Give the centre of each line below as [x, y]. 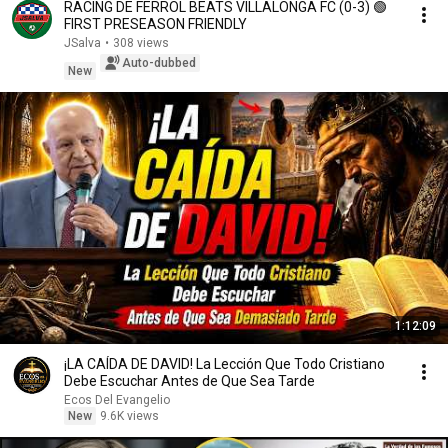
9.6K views [129, 416]
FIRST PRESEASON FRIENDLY [155, 24]
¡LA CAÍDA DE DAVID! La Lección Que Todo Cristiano [224, 364]
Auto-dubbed [159, 63]
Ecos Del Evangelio [117, 400]
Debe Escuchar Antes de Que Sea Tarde [189, 381]
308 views [141, 43]
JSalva [82, 43]
